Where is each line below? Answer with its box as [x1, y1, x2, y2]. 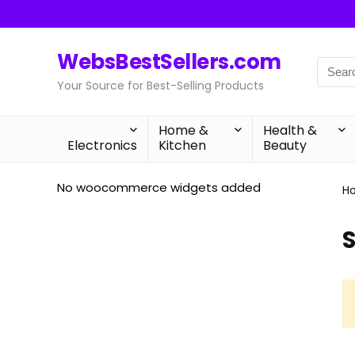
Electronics [67, 136, 137, 155]
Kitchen [158, 136, 206, 155]
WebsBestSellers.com [57, 48, 281, 76]
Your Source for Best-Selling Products [57, 78, 264, 94]
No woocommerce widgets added [57, 179, 261, 196]
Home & [158, 121, 208, 139]
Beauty [262, 136, 307, 155]
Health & [262, 121, 317, 139]
